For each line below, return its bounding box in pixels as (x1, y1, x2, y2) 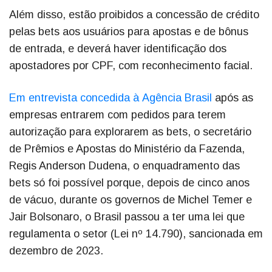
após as (212, 91, 253, 104)
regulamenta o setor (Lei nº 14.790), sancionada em (9, 227, 263, 240)
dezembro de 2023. (9, 244, 103, 257)
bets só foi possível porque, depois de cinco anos (9, 176, 250, 189)
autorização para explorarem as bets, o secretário (9, 125, 251, 138)
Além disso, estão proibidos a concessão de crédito (9, 8, 259, 21)
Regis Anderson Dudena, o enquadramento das (9, 159, 240, 172)
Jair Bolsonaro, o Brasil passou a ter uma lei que (9, 210, 245, 223)
